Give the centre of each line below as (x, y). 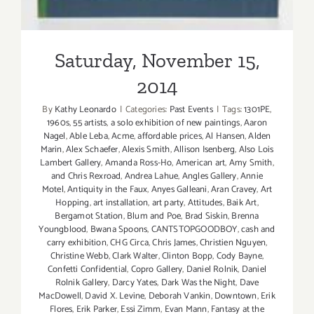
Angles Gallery (209, 177)
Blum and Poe (154, 217)
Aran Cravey (234, 190)
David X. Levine (115, 296)
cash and (258, 230)
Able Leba (88, 137)
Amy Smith (251, 163)
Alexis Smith (146, 150)
